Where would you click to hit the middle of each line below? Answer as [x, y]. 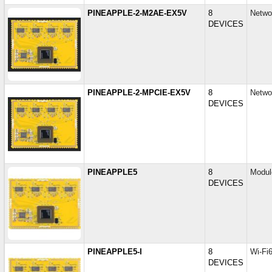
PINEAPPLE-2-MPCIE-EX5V [139, 93]
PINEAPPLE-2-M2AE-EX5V [137, 13]
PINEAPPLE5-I [115, 252]
